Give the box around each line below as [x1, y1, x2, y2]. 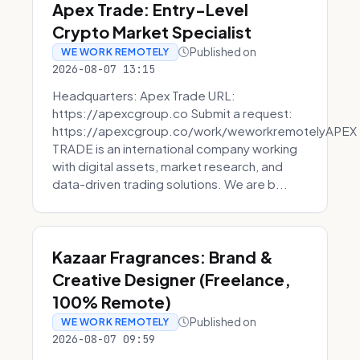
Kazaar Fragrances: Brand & [52, 247, 273, 267]
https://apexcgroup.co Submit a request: [52, 105, 292, 121]
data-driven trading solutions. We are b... [52, 176, 288, 191]
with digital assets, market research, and [52, 158, 283, 174]
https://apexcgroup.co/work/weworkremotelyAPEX [52, 123, 357, 138]
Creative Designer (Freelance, [52, 269, 291, 289]
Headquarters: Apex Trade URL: [52, 88, 235, 103]
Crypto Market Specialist [52, 22, 252, 42]
